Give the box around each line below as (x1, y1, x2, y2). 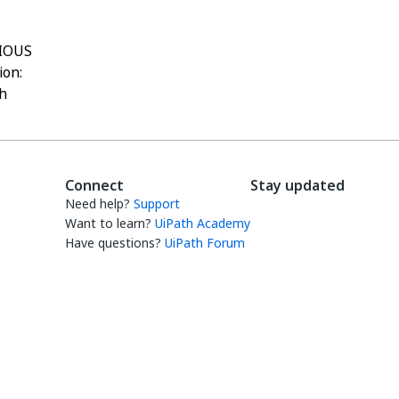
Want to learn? (65, 214, 151, 232)
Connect (65, 175, 124, 196)
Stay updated (250, 175, 345, 196)
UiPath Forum (165, 233, 245, 252)
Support (134, 194, 180, 213)
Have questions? (65, 233, 161, 252)
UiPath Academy (155, 214, 250, 232)
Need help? (65, 194, 130, 213)
